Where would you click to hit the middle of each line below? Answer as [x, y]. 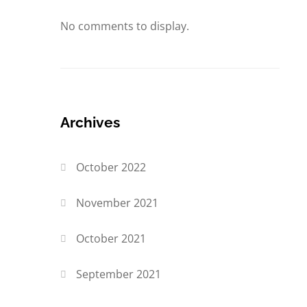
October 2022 [111, 168]
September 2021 [119, 274]
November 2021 [118, 203]
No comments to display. [125, 26]
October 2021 [111, 239]
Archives [90, 123]
